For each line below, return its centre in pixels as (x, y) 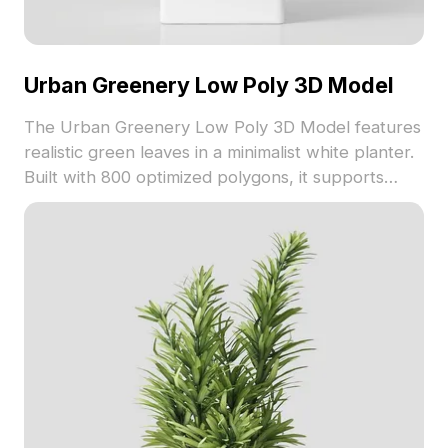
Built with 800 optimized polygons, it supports (203, 177)
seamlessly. (67, 227)
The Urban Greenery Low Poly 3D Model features (222, 127)
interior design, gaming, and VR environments (202, 202)
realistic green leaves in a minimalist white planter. (218, 152)
